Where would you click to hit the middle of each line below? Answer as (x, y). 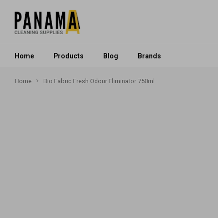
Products (69, 56)
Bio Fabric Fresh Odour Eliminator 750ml (99, 81)
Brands (149, 56)
